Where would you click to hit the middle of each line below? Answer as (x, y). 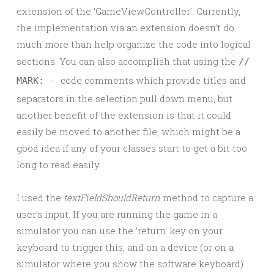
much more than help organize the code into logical (134, 44)
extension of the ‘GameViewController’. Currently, (128, 11)
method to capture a (207, 198)
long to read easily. (59, 165)
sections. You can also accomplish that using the (128, 61)
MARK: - (39, 81)
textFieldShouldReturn (112, 198)
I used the (40, 198)
